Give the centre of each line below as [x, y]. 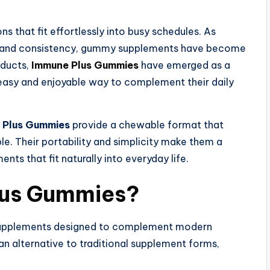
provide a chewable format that [147, 125]
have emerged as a [184, 65]
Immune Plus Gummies [85, 65]
